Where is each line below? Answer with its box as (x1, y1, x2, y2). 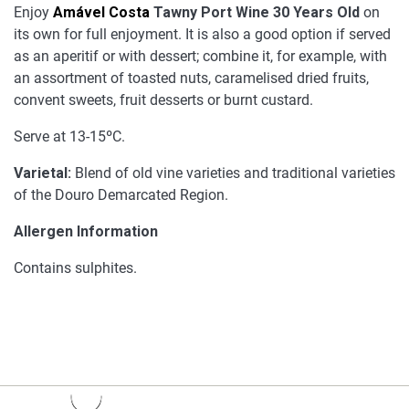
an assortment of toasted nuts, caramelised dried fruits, (14, 69, 369, 88)
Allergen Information (14, 223, 158, 241)
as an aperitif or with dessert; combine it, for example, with (14, 47, 387, 66)
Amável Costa (53, 4, 150, 22)
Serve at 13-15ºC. (14, 128, 125, 146)
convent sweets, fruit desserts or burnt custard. (14, 91, 313, 110)
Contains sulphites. (14, 259, 137, 278)
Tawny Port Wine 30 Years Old (150, 4, 360, 22)
